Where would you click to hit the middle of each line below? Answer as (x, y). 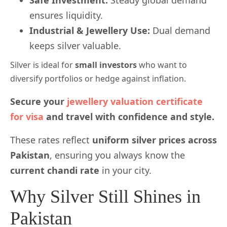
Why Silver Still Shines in (105, 197)
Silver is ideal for (43, 65)
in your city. (125, 171)
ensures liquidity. (66, 15)
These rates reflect (51, 140)
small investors (106, 65)
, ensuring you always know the (117, 155)
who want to (162, 65)
